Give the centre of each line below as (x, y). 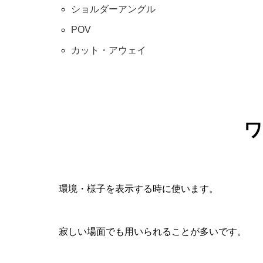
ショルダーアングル (113, 9)
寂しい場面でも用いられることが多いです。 (153, 231)
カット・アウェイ (108, 50)
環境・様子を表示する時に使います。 (139, 188)
